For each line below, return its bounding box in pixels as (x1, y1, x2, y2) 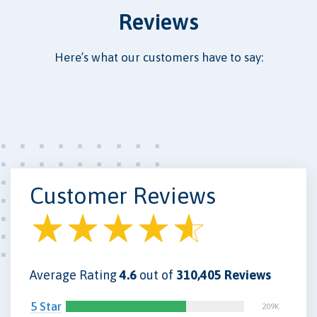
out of (137, 267, 176, 282)
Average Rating (30, 267, 120, 282)
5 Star (30, 299, 62, 313)
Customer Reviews (30, 182, 216, 209)
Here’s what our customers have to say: (54, 50, 263, 64)
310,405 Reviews (176, 267, 271, 282)
